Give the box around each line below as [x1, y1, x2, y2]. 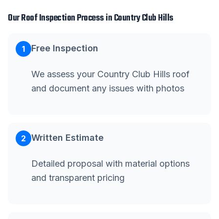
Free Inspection [31, 43, 98, 53]
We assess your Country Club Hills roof [31, 69, 190, 79]
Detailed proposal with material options [31, 158, 190, 169]
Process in [75, 11, 114, 25]
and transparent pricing [31, 173, 125, 183]
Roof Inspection [21, 11, 75, 25]
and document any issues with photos [31, 83, 184, 93]
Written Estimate [31, 132, 104, 143]
